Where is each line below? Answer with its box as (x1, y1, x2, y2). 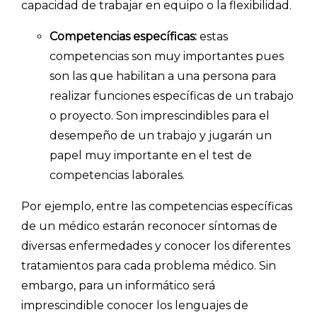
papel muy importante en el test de (50, 148, 252, 162)
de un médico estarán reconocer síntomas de (21, 219, 277, 233)
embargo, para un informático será (21, 278, 215, 292)
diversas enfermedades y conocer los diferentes (21, 238, 290, 253)
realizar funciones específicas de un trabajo (50, 88, 294, 103)
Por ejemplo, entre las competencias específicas (21, 199, 292, 213)
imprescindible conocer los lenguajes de (21, 298, 248, 312)
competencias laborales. (50, 168, 185, 182)
